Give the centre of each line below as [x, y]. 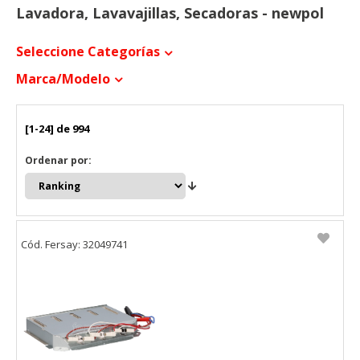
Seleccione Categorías [88, 51]
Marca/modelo [63, 78]
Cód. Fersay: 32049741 [74, 245]
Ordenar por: [58, 160]
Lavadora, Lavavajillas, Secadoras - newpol [170, 13]
